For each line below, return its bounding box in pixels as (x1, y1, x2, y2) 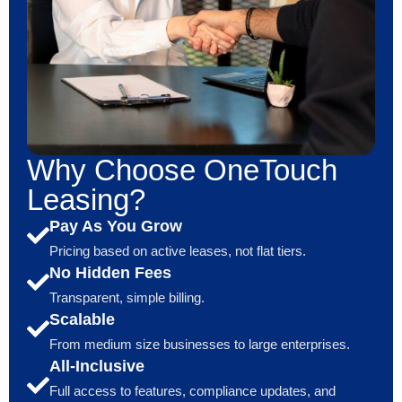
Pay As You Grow (49, 217, 182, 236)
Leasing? (27, 183, 145, 217)
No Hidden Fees (49, 264, 171, 283)
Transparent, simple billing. (49, 290, 208, 306)
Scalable (49, 310, 115, 329)
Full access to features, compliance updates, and (49, 383, 336, 399)
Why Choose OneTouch (27, 153, 337, 188)
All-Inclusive (49, 357, 144, 376)
